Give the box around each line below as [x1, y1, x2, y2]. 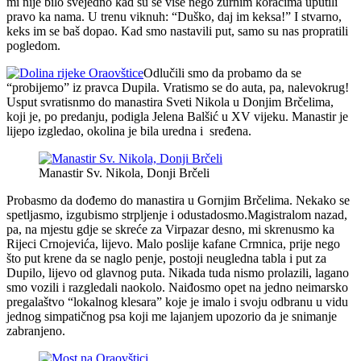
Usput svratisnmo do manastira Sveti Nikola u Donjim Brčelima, [6, 94, 334, 109]
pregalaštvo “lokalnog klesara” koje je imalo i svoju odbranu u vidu [6, 294, 348, 309]
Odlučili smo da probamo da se [143, 65, 301, 80]
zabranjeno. [6, 323, 65, 338]
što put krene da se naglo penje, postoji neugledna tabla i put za [6, 251, 326, 265]
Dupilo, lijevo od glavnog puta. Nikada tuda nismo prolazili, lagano [6, 265, 349, 280]
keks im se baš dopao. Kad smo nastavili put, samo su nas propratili [6, 23, 348, 38]
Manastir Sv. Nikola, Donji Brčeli [39, 165, 210, 180]
